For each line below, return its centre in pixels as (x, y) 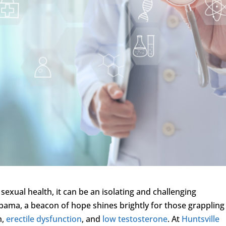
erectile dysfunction (44, 219)
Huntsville (201, 219)
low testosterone (135, 219)
